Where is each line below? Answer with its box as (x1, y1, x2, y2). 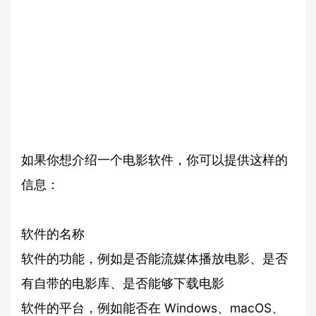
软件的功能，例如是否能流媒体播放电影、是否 (21, 250, 288, 266)
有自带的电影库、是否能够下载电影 (21, 275, 224, 291)
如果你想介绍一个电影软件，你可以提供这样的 (21, 152, 288, 167)
